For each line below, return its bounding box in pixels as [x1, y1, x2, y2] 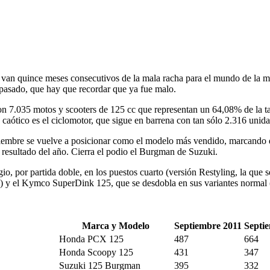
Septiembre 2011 [174, 221, 242, 231]
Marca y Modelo [81, 221, 149, 231]
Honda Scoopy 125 [59, 247, 133, 258]
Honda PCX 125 [59, 234, 124, 245]
